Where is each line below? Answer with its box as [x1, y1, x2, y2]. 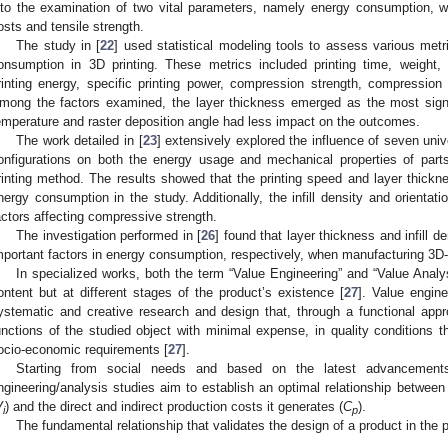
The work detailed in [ [16, 132, 143, 148]
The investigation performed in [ [16, 227, 202, 243]
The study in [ [16, 37, 101, 53]
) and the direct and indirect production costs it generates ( [5, 398, 343, 414]
